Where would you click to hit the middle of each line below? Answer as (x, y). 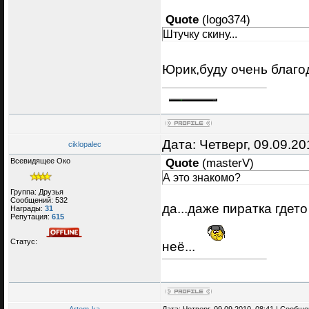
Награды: (28, 208)
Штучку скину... (200, 33)
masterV (228, 163)
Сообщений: (33, 200)
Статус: (25, 241)
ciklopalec (84, 144)
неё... (180, 247)
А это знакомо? (202, 178)
